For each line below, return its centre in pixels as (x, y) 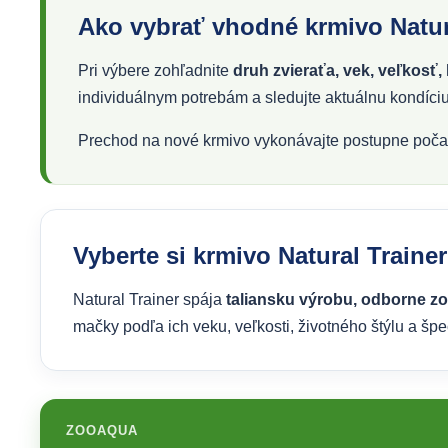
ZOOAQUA (102, 430)
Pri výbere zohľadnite (155, 70)
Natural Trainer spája (149, 299)
